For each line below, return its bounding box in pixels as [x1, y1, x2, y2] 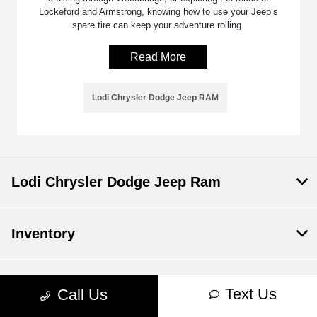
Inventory [11, 225, 75, 241]
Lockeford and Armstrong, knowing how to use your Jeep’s [38, 6, 278, 17]
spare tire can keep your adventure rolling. [72, 19, 245, 30]
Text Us [225, 285, 277, 303]
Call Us [57, 286, 108, 304]
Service [11, 277, 62, 293]
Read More [130, 50, 187, 63]
